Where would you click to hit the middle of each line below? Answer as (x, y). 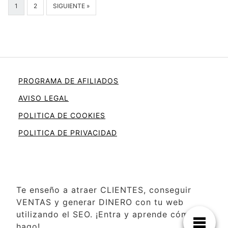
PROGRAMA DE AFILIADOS (68, 80)
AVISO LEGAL (44, 98)
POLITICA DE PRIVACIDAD (68, 132)
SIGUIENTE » (71, 6)
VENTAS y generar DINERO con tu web (100, 202)
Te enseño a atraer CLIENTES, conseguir (104, 190)
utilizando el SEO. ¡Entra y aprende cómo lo (111, 214)
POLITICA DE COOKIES (62, 115)
